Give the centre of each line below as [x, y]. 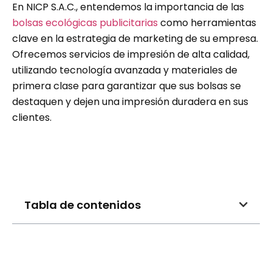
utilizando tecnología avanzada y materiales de [125, 70]
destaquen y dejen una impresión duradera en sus [130, 102]
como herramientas [207, 23]
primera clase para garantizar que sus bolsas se [127, 86]
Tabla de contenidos [83, 205]
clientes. [32, 118]
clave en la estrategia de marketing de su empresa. [135, 39]
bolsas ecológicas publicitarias [85, 23]
